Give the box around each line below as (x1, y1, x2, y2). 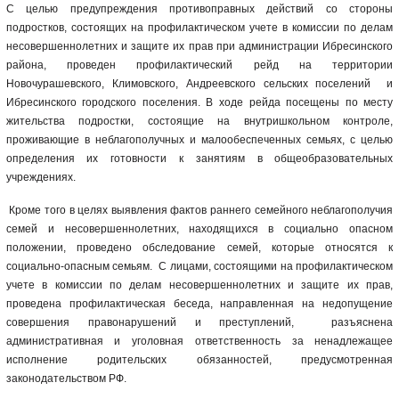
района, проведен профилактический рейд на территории (5, 59, 394, 72)
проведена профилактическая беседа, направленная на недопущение (5, 297, 394, 311)
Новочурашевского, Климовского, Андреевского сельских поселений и (5, 77, 394, 91)
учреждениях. (5, 171, 76, 184)
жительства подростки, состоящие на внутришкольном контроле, (5, 115, 394, 128)
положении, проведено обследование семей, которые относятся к (5, 241, 394, 255)
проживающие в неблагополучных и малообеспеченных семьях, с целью (5, 134, 394, 147)
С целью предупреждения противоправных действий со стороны (5, 3, 394, 16)
